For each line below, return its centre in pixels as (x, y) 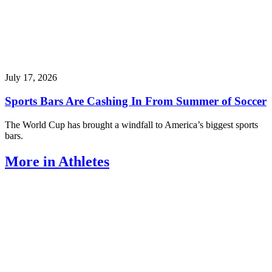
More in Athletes (57, 161)
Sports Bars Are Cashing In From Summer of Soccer (136, 101)
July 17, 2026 (31, 78)
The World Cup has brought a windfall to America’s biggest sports (131, 124)
